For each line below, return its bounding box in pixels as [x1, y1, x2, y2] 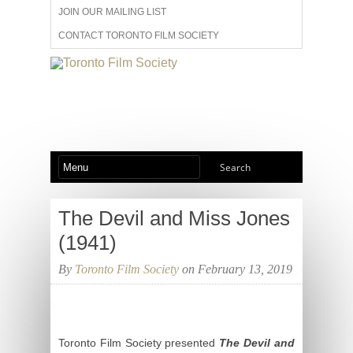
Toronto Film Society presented [58, 336, 220, 349]
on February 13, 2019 [179, 262, 292, 276]
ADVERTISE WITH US [58, 54, 154, 65]
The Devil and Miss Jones [58, 206, 290, 230]
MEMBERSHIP [121, 77, 184, 88]
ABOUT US [58, 77, 106, 88]
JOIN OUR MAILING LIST [58, 6, 166, 17]
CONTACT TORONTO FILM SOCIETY [58, 30, 219, 41]
